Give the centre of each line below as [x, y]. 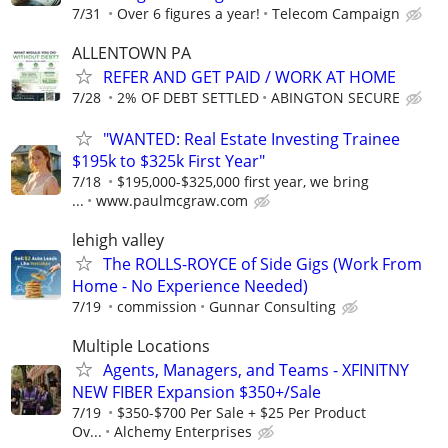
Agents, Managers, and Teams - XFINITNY [256, 370]
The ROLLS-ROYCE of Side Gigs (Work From [262, 264]
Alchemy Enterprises [183, 432]
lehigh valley [118, 240]
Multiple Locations [141, 346]
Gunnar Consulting [272, 307]
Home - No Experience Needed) [190, 286]
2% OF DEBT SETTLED [188, 97]
